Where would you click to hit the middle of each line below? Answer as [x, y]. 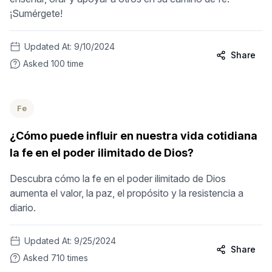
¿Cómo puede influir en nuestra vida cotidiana [134, 136]
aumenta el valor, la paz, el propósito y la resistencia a [127, 193]
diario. [23, 208]
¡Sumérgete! [36, 13]
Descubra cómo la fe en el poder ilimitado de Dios [118, 178]
